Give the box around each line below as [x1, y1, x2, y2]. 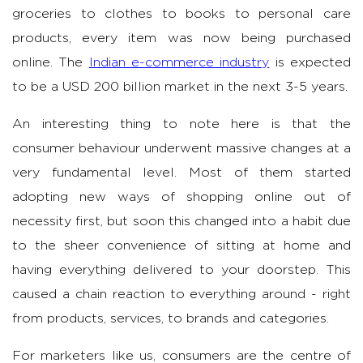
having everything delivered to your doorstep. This [12, 263, 351, 277]
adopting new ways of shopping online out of [12, 190, 351, 204]
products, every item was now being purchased [12, 32, 351, 45]
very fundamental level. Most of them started [12, 166, 351, 180]
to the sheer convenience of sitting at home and [12, 239, 351, 253]
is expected [269, 56, 352, 70]
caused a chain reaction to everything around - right [12, 288, 351, 301]
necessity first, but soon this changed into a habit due [12, 215, 351, 228]
